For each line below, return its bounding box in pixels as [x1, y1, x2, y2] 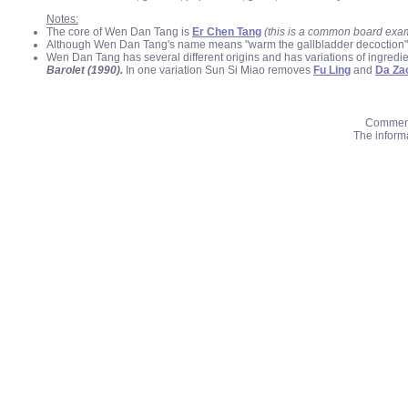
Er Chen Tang [192, 25, 261, 38]
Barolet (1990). [46, 64, 123, 76]
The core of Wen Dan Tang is [46, 25, 192, 38]
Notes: [46, 13, 78, 25]
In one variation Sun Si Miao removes [123, 64, 313, 76]
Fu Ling [313, 64, 351, 76]
